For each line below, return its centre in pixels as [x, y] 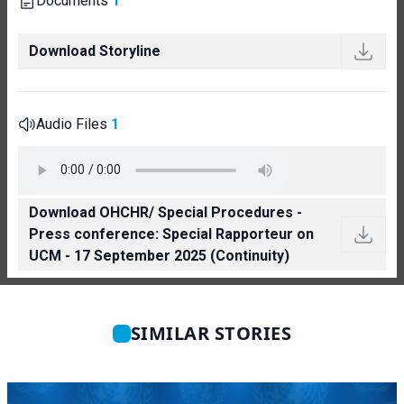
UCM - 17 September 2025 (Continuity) [159, 255]
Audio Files [73, 124]
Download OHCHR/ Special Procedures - [165, 212]
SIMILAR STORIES [211, 333]
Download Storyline [95, 50]
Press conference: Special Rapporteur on [171, 234]
